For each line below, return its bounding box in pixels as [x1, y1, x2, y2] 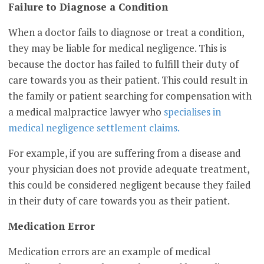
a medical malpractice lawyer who [8, 105, 164, 119]
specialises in [164, 105, 222, 119]
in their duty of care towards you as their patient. [8, 194, 230, 208]
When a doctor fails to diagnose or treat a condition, [8, 25, 245, 39]
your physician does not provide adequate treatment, [8, 162, 250, 176]
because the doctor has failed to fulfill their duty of [8, 57, 239, 71]
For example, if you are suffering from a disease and [8, 146, 242, 160]
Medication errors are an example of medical [8, 245, 211, 259]
